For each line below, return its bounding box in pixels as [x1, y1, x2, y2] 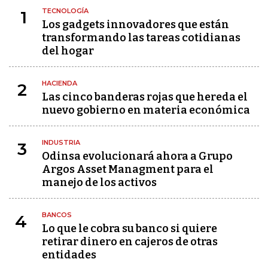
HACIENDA [42, 79, 77, 87]
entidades [42, 248, 96, 261]
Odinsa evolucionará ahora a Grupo [42, 150, 233, 163]
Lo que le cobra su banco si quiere [42, 222, 217, 235]
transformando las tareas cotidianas [42, 31, 240, 44]
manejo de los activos [42, 176, 157, 189]
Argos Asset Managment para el [42, 163, 214, 176]
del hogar [42, 44, 94, 57]
